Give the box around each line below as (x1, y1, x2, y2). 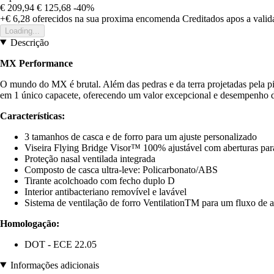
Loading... (5, 26, 40, 35)
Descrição (10, 37, 49, 48)
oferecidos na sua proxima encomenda (30, 13, 180, 24)
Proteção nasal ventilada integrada (24, 153, 155, 164)
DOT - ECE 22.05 (24, 239, 97, 250)
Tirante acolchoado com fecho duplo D (24, 175, 175, 186)
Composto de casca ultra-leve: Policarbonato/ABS (24, 164, 218, 175)
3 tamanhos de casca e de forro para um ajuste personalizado (24, 131, 257, 142)
